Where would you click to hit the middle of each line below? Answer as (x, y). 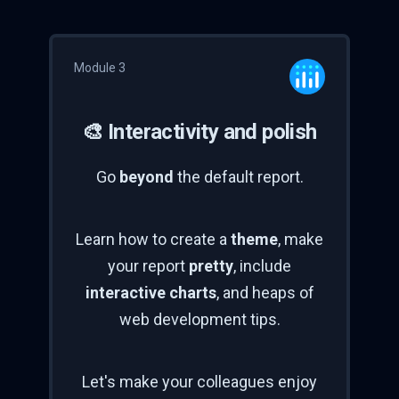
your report (148, 266)
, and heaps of (265, 293)
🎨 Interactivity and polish (199, 132)
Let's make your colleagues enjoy (199, 382)
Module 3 (100, 68)
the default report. (238, 177)
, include (262, 266)
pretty (211, 266)
